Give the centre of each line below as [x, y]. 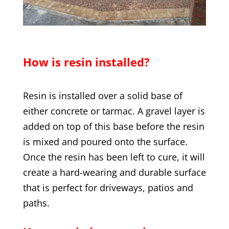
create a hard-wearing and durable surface [114, 173]
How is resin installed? [86, 62]
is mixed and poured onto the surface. [105, 142]
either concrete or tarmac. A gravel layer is [114, 111]
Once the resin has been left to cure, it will [114, 157]
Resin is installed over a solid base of [102, 96]
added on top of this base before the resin [113, 127]
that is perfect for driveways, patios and [108, 188]
